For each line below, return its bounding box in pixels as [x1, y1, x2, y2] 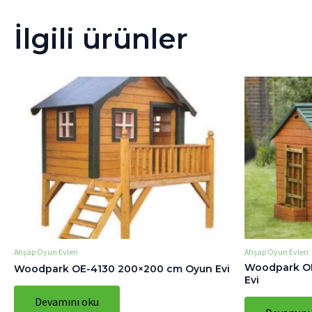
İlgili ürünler [14, 21, 188, 56]
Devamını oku [35, 294, 99, 309]
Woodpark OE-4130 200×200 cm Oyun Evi [14, 262, 230, 275]
